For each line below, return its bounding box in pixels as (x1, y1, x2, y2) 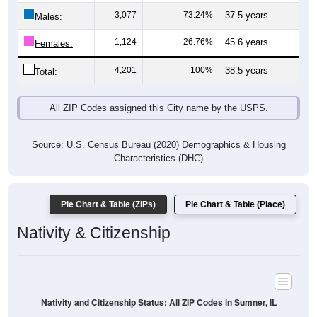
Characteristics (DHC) (114, 137, 203, 149)
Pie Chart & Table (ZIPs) (61, 184, 156, 195)
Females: (35, 23, 73, 34)
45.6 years (225, 21, 268, 33)
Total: (35, 51, 57, 62)
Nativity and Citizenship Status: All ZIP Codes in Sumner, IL (40, 280, 277, 293)
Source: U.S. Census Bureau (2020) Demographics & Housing (31, 124, 286, 135)
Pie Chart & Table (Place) (185, 184, 285, 195)
